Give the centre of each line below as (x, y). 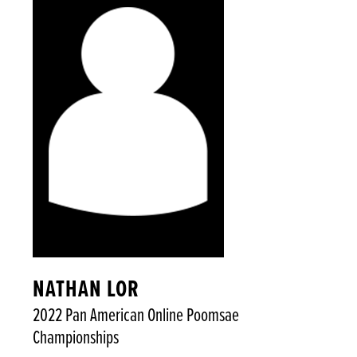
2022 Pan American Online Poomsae (135, 316)
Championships (75, 338)
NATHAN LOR (86, 290)
